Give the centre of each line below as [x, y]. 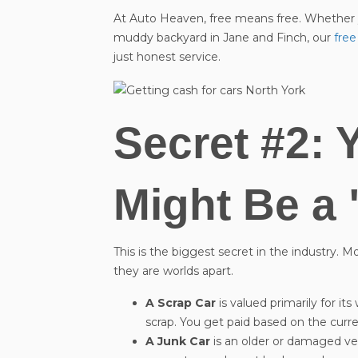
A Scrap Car [181, 302]
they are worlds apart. [173, 270]
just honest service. [167, 57]
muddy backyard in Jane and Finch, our [224, 38]
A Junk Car [178, 341]
